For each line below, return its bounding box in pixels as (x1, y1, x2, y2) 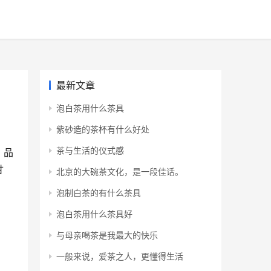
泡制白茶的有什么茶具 (56, 188, 141, 198)
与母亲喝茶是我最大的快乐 (56, 230, 158, 241)
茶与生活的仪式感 (56, 145, 124, 156)
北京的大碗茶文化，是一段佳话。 (56, 166, 183, 177)
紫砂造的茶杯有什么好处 (56, 124, 149, 135)
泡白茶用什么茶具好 (56, 209, 132, 220)
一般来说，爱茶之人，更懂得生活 (56, 251, 183, 262)
